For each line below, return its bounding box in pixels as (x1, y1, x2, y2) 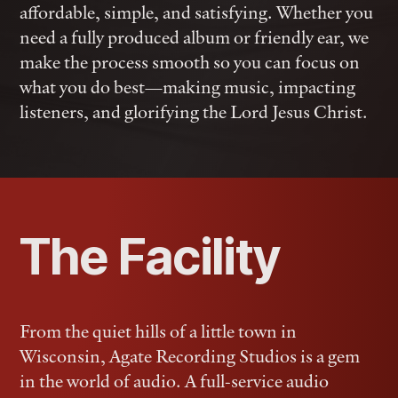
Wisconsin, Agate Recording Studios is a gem (20, 344, 361, 369)
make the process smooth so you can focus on (20, 50, 361, 75)
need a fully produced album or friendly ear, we (20, 25, 370, 50)
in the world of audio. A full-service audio (20, 369, 330, 394)
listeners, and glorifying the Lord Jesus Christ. (20, 99, 369, 124)
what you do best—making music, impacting (20, 75, 356, 99)
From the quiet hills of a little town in (20, 319, 298, 344)
